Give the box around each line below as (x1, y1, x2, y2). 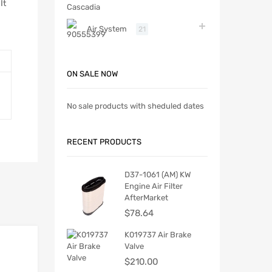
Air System (87, 24, 127, 34)
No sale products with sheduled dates (67, 101, 204, 111)
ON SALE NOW (67, 69, 118, 78)
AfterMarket (124, 193, 168, 203)
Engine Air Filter (124, 182, 183, 191)
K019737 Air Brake (124, 230, 191, 240)
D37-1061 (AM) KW (124, 170, 191, 180)
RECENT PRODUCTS (67, 137, 141, 147)
